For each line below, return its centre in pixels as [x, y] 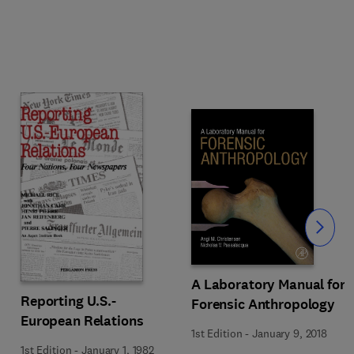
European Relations [82, 320]
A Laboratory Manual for [268, 284]
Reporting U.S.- [68, 301]
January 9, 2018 [290, 333]
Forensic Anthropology [264, 304]
